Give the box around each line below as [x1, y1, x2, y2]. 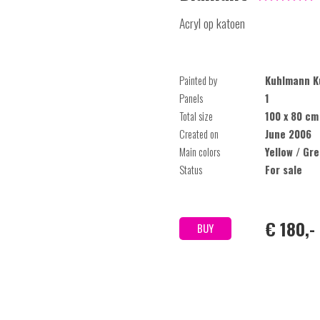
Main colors [179, 144, 220, 159]
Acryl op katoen [179, 14, 245, 32]
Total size [179, 109, 213, 124]
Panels [179, 91, 203, 106]
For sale [265, 162, 302, 177]
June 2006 [265, 126, 311, 141]
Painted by [179, 73, 218, 88]
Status [179, 162, 202, 177]
